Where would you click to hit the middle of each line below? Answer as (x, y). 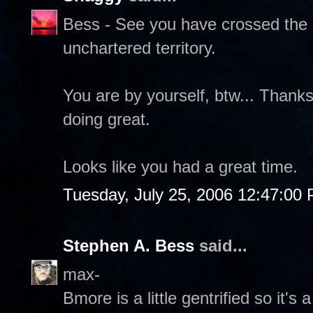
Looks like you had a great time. (180, 166)
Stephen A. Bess (129, 246)
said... (221, 246)
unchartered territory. (139, 48)
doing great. (107, 119)
